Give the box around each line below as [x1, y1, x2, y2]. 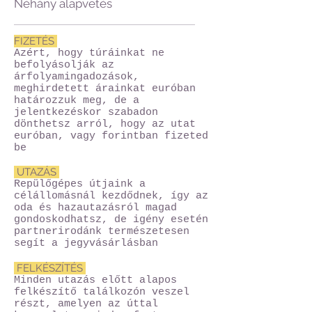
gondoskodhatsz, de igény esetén [14, 214, 208, 226]
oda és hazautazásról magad [14, 202, 177, 214]
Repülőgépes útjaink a [14, 178, 146, 190]
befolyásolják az [14, 59, 114, 71]
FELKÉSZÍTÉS [14, 262, 86, 274]
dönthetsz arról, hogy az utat [14, 118, 196, 130]
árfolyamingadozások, [14, 71, 139, 83]
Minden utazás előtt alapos [14, 274, 177, 286]
